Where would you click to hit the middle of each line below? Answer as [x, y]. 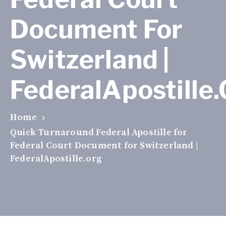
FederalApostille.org [56, 158]
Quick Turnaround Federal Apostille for [99, 132]
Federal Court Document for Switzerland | [104, 145]
